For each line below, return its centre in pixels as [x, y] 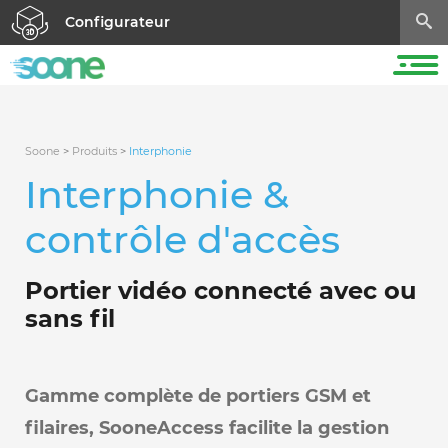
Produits [94, 151]
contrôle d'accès [182, 239]
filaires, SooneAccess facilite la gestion [206, 428]
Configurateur [117, 22]
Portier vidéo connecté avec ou [220, 290]
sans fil [69, 318]
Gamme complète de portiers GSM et [197, 396]
